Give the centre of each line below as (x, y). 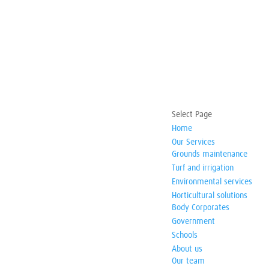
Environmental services (212, 182)
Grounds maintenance (209, 154)
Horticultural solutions (209, 196)
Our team (188, 261)
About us (187, 249)
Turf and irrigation (202, 168)
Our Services (193, 142)
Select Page (192, 115)
